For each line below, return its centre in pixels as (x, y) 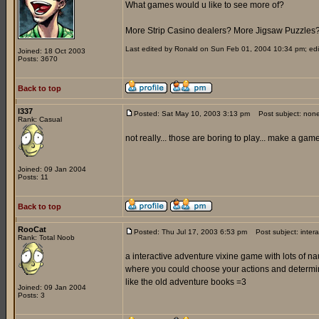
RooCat (32, 229)
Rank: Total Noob (46, 237)
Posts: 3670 (38, 59)
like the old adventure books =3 (186, 282)
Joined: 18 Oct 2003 (52, 51)
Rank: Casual (40, 119)
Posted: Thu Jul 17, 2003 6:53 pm (190, 232)
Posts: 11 (33, 177)
